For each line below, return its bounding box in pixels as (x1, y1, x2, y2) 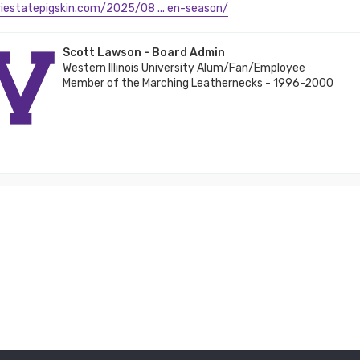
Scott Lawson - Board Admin (62, 46, 225, 60)
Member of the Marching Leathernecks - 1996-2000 (62, 76, 333, 91)
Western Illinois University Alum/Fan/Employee (62, 61, 305, 76)
